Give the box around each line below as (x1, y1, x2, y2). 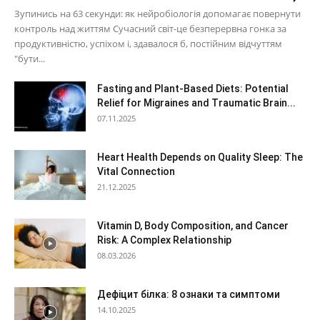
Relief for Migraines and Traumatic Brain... (97, 97, 296, 109)
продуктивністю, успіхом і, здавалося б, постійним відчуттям (14, 37, 282, 51)
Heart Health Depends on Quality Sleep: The (97, 151, 303, 164)
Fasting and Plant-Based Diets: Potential (97, 83, 289, 95)
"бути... (14, 52, 45, 66)
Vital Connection (97, 166, 175, 178)
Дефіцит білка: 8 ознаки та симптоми (97, 289, 280, 301)
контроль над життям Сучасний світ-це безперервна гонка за (14, 22, 286, 36)
